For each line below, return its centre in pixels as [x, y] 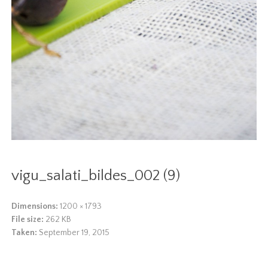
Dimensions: [35, 206]
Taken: [25, 232]
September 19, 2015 [74, 232]
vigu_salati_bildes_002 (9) [96, 176]
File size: [29, 219]
